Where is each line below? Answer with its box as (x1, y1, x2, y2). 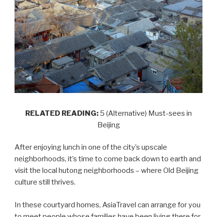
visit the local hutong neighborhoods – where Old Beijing (15, 166, 199, 175)
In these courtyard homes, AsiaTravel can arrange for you (15, 200, 201, 209)
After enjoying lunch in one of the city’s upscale (15, 143, 167, 152)
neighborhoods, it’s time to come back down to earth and (15, 155, 201, 164)
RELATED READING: (25, 108, 100, 118)
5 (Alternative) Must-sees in (100, 108, 192, 118)
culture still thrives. (15, 178, 76, 187)
